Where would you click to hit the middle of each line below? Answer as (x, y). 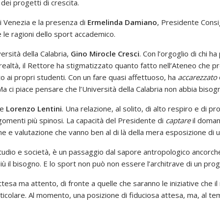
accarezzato (197, 77)
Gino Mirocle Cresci (105, 54)
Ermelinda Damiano (122, 22)
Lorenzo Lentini (34, 109)
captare (178, 121)
